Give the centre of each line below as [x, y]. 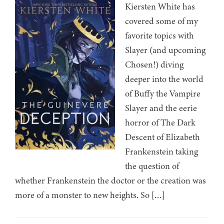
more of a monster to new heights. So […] [90, 195]
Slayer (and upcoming [165, 50]
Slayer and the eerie [161, 108]
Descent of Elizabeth [162, 137]
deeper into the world [164, 79]
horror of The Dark [160, 123]
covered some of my [161, 21]
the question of [152, 166]
